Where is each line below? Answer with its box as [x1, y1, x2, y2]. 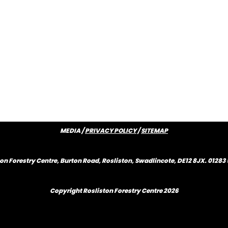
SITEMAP [141, 126, 168, 135]
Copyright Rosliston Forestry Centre [49, 186, 163, 195]
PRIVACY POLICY [85, 126, 136, 135]
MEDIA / [60, 126, 85, 135]
